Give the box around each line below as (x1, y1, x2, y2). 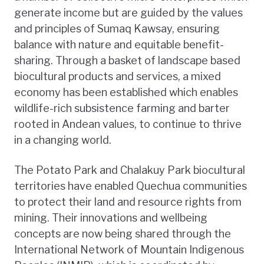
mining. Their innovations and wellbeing (14, 211, 207, 224)
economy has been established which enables (14, 85, 238, 98)
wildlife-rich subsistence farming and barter (14, 101, 230, 114)
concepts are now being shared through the (14, 227, 231, 240)
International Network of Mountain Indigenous (14, 243, 244, 256)
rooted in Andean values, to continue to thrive (14, 117, 242, 130)
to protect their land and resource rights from (14, 195, 242, 208)
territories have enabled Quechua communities (14, 179, 247, 192)
